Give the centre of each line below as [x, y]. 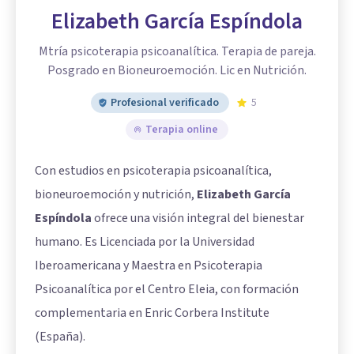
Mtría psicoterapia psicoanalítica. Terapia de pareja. [177, 51]
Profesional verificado [165, 103]
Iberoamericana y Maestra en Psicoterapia [149, 265]
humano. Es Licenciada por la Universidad [145, 242]
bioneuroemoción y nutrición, [116, 194]
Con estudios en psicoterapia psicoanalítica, [153, 171]
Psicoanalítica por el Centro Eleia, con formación [167, 289]
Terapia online [182, 130]
